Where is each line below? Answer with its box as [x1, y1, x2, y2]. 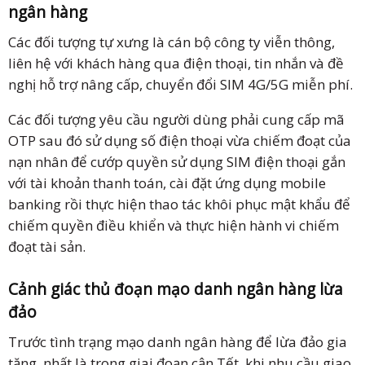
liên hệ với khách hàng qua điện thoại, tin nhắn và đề [8, 53, 344, 73]
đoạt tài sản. [8, 236, 86, 256]
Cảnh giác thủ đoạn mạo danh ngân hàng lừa [8, 278, 343, 301]
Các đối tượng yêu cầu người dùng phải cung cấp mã [8, 109, 345, 129]
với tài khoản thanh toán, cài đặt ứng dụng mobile [8, 173, 326, 192]
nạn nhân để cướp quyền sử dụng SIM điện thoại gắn [8, 152, 345, 171]
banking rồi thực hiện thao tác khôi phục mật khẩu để [8, 194, 350, 213]
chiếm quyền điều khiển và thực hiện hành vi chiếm [8, 215, 339, 235]
